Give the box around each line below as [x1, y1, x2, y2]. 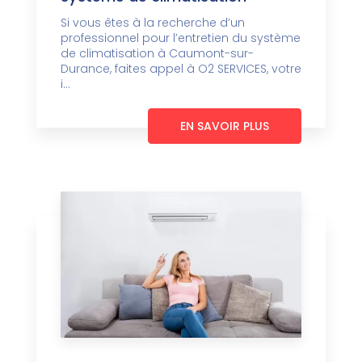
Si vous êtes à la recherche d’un [61, 15, 245, 32]
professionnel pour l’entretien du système [61, 30, 301, 47]
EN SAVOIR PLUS [180, 118, 269, 135]
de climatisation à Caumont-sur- [61, 45, 254, 62]
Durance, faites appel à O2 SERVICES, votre [61, 61, 301, 78]
